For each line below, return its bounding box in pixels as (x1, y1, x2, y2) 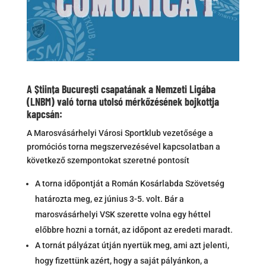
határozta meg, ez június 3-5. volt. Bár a (34, 194, 184, 204)
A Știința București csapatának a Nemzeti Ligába (26, 83, 216, 96)
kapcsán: (26, 107, 62, 121)
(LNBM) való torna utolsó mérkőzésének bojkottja (26, 95, 219, 109)
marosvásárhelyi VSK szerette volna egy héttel (34, 210, 211, 220)
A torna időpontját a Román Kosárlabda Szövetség (34, 179, 224, 189)
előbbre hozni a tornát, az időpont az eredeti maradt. (34, 225, 233, 235)
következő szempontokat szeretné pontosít (26, 156, 189, 166)
